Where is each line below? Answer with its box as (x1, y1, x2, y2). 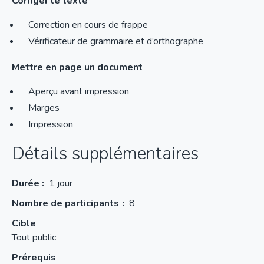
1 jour (49, 177, 72, 190)
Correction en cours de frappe (28, 18, 148, 31)
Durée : (12, 177, 44, 190)
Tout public (12, 231, 56, 244)
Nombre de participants (12, 197, 119, 210)
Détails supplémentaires (12, 141, 199, 166)
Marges (28, 101, 60, 114)
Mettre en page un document (12, 61, 143, 74)
